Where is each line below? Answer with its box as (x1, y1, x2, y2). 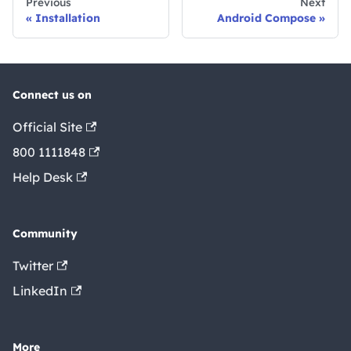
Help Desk (13, 169, 73, 185)
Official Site (13, 119, 82, 135)
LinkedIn (13, 283, 67, 299)
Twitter (13, 258, 53, 273)
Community (13, 226, 78, 241)
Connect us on (13, 88, 92, 102)
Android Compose (217, 10, 316, 25)
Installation (35, 10, 100, 25)
